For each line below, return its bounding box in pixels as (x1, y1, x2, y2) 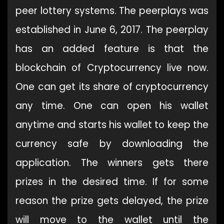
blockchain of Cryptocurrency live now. (15, 60, 208, 74)
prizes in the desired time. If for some (15, 174, 208, 188)
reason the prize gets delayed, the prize (15, 193, 208, 207)
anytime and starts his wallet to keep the (15, 117, 208, 131)
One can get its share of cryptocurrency (15, 79, 208, 93)
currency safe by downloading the (15, 136, 208, 150)
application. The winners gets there (15, 155, 208, 169)
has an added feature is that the (15, 41, 208, 55)
